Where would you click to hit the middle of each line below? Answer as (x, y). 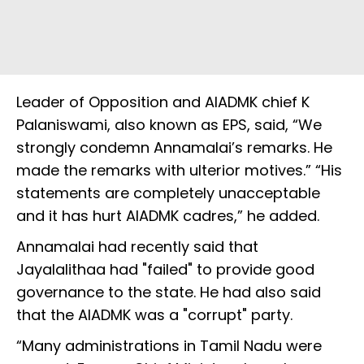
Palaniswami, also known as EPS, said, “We (169, 125)
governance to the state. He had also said (169, 292)
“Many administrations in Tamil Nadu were (169, 346)
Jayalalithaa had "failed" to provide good (165, 270)
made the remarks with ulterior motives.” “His (179, 171)
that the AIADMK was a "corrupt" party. (154, 315)
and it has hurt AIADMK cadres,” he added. (168, 216)
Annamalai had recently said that (137, 247)
